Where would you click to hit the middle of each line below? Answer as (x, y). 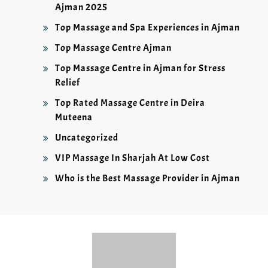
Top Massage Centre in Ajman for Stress (140, 68)
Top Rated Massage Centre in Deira (130, 103)
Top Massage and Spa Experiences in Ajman (147, 28)
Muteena (74, 118)
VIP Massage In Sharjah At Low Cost (133, 158)
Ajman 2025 (81, 7)
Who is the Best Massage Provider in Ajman (147, 179)
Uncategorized (87, 138)
